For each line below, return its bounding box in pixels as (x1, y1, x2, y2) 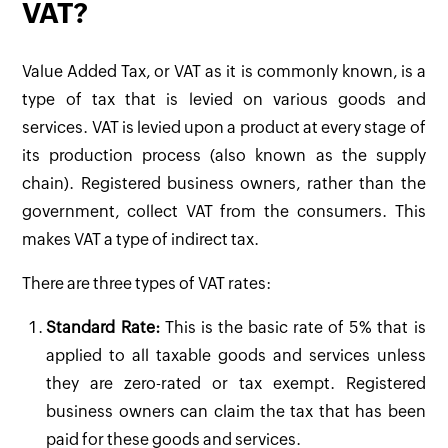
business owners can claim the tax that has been (46, 401, 426, 421)
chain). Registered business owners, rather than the (22, 173, 426, 193)
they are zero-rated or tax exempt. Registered (46, 373, 426, 393)
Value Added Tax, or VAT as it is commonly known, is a (22, 61, 426, 81)
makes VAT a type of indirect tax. (22, 229, 260, 249)
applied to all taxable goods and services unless (46, 345, 426, 365)
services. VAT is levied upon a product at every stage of (22, 117, 426, 137)
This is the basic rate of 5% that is (159, 317, 426, 337)
